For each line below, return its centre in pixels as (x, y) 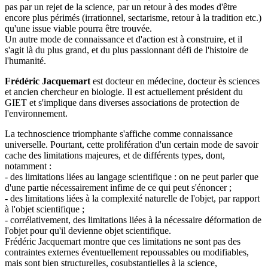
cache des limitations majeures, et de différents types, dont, (115, 155)
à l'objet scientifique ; (45, 209)
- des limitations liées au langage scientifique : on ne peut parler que (132, 176)
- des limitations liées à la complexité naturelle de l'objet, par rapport (132, 198)
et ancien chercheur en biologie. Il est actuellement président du (124, 92)
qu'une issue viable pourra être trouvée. (78, 28)
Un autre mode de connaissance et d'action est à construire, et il (124, 39)
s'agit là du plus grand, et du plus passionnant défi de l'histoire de (127, 50)
